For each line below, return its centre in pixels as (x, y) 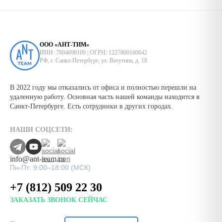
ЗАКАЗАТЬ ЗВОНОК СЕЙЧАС (59, 200)
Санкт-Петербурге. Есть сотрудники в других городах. (91, 107)
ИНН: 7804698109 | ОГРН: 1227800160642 (93, 53)
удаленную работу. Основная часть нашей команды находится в (105, 97)
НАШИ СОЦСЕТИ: (41, 130)
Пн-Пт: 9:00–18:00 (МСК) (50, 168)
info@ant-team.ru (37, 159)
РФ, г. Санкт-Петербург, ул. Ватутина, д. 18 (93, 61)
